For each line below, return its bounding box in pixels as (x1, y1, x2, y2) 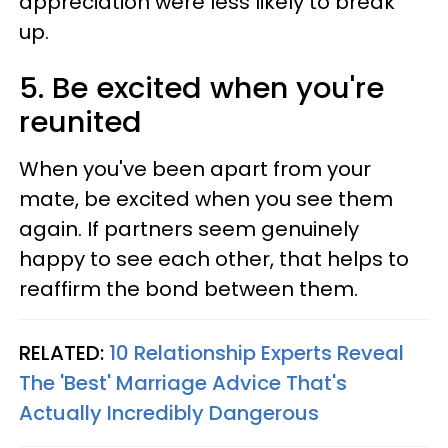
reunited (19, 101, 142, 142)
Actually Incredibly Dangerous (19, 398, 319, 427)
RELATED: (19, 338, 109, 367)
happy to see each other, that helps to (19, 244, 409, 273)
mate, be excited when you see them (19, 184, 393, 213)
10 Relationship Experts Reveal (109, 338, 404, 367)
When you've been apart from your (19, 154, 371, 183)
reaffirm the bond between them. (19, 274, 358, 303)
